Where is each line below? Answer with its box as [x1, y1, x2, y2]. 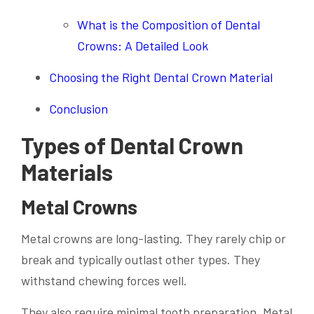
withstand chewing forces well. [21, 272, 187, 288]
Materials [21, 158, 113, 185]
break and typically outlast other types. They [21, 251, 260, 267]
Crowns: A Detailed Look [77, 38, 208, 53]
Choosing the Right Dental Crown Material [49, 69, 273, 85]
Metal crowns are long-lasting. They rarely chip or [21, 230, 286, 246]
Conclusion [49, 101, 108, 116]
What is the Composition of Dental [77, 17, 260, 32]
